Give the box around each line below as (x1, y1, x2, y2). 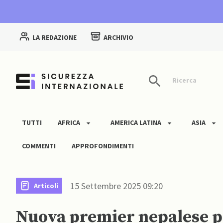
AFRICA (58, 118, 80, 127)
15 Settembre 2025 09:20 (70, 180, 163, 192)
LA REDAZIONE (32, 33, 77, 42)
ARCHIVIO (104, 33, 133, 42)
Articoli (34, 181, 58, 190)
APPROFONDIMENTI (72, 141, 134, 151)
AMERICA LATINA (111, 118, 161, 127)
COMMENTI (22, 141, 56, 151)
